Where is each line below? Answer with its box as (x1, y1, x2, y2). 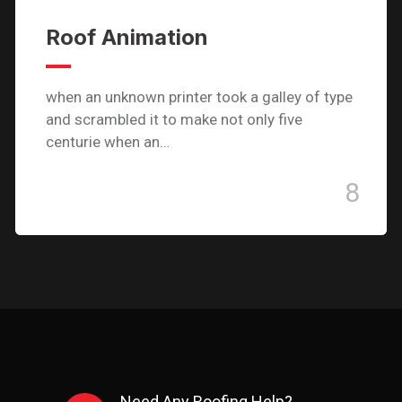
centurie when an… (46, 133, 170, 151)
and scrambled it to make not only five (46, 110, 302, 128)
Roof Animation (46, 24, 208, 50)
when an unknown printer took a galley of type (46, 88, 353, 106)
